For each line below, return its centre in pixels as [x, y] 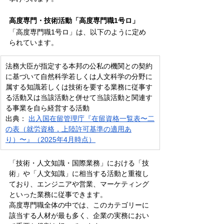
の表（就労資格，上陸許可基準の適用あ [68, 129]
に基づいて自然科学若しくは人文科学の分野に [79, 76]
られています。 [33, 42]
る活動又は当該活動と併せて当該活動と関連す [79, 97]
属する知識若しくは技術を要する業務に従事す [79, 87]
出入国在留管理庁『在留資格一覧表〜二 [91, 118]
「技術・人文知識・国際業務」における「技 [79, 163]
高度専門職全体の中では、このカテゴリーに [79, 205]
